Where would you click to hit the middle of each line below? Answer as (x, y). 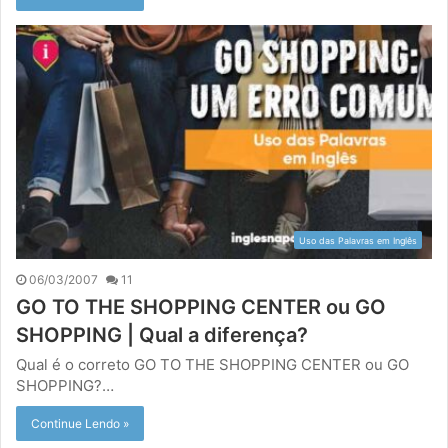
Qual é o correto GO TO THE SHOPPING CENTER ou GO (212, 365)
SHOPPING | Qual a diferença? (162, 335)
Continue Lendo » (80, 424)
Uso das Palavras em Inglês (358, 241)
